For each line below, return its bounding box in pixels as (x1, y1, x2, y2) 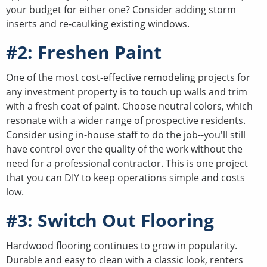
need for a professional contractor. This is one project (6, 156, 248, 170)
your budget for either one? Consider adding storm (6, 2, 236, 16)
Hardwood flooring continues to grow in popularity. (6, 238, 237, 252)
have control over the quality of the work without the (6, 142, 243, 156)
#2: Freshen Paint (6, 39, 162, 64)
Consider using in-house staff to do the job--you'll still (6, 128, 246, 141)
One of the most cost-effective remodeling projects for (6, 70, 250, 84)
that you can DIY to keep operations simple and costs (6, 170, 245, 184)
